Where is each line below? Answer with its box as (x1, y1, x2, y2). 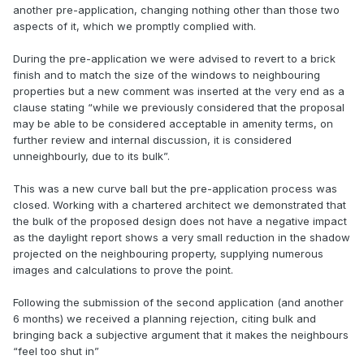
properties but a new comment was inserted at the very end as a (13, 84, 344, 98)
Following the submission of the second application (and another (13, 296, 344, 310)
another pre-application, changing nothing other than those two (13, 3, 340, 17)
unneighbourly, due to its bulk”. (13, 149, 170, 163)
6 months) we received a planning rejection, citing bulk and (13, 312, 316, 326)
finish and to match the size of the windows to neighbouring (13, 68, 320, 82)
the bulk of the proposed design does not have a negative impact (13, 214, 347, 228)
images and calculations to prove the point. (13, 263, 233, 277)
